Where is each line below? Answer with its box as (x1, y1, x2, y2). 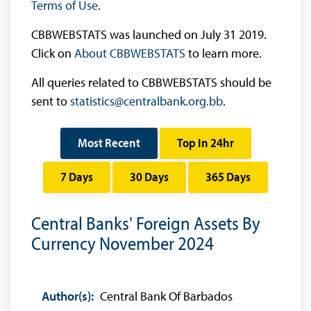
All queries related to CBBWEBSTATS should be (31, 74, 271, 91)
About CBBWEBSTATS (74, 45, 185, 62)
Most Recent (77, 135, 140, 151)
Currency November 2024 (31, 231, 214, 255)
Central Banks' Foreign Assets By (31, 211, 260, 235)
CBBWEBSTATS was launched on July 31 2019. (31, 26, 267, 43)
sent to (31, 93, 70, 110)
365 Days (205, 169, 251, 185)
